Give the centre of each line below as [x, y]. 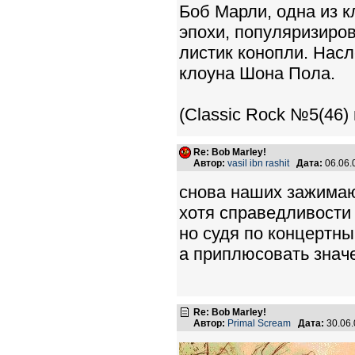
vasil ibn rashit [258, 163]
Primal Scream [259, 323]
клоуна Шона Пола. [257, 73]
